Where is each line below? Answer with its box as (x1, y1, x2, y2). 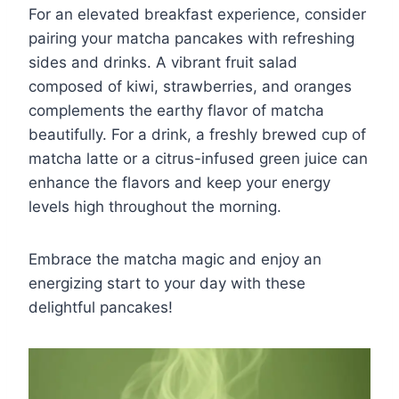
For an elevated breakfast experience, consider (28, 4, 366, 23)
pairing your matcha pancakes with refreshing (28, 28, 354, 47)
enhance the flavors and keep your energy (28, 173, 330, 191)
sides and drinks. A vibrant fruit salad (28, 53, 297, 71)
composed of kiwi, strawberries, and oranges (28, 77, 352, 95)
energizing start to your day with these (28, 273, 305, 292)
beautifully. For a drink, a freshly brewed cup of (28, 125, 366, 143)
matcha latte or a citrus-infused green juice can (28, 149, 368, 167)
